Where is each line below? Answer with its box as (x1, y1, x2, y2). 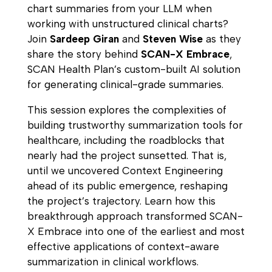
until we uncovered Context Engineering (27, 165, 223, 177)
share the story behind (27, 48, 141, 61)
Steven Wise (142, 33, 203, 46)
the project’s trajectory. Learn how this (27, 195, 216, 208)
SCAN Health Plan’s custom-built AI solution (27, 63, 240, 76)
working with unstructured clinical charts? (27, 18, 228, 30)
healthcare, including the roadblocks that (27, 134, 225, 147)
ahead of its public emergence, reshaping (27, 180, 228, 192)
